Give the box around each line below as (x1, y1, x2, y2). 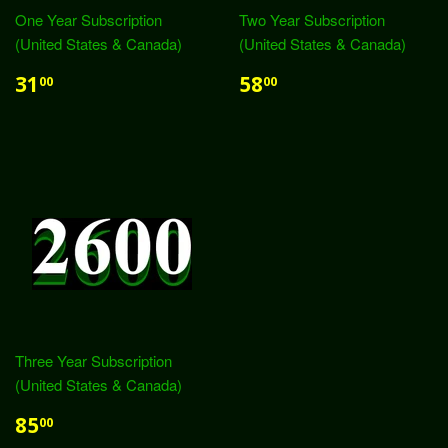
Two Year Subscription (239, 9, 385, 30)
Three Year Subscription (15, 350, 172, 371)
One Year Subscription (15, 9, 162, 30)
